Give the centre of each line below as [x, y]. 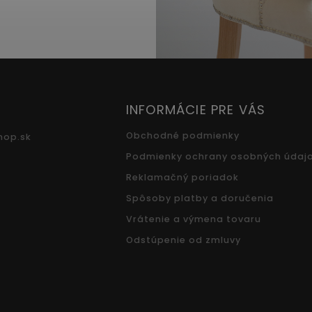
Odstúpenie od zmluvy [183, 240]
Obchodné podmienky [182, 135]
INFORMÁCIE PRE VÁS [196, 109]
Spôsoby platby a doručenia [200, 198]
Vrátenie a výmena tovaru [193, 219]
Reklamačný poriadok [182, 177]
